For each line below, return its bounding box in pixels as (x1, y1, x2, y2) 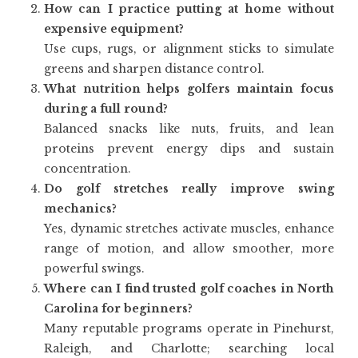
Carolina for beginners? (44, 301, 193, 316)
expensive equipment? (44, 22, 184, 36)
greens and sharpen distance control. (44, 62, 265, 76)
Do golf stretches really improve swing (44, 181, 334, 196)
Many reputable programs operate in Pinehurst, (44, 321, 334, 336)
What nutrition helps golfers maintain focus (44, 82, 334, 96)
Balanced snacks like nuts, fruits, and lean (44, 121, 334, 136)
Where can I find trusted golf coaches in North (44, 281, 334, 296)
